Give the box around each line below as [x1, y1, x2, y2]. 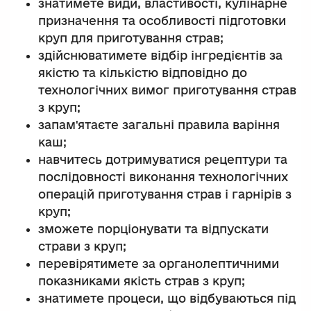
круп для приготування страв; [38, 31, 224, 45]
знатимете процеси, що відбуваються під [38, 292, 296, 305]
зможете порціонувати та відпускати [38, 222, 269, 236]
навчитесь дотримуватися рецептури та [38, 153, 287, 167]
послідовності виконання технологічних [38, 170, 288, 184]
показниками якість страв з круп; [38, 274, 245, 288]
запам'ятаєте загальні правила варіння [38, 118, 280, 132]
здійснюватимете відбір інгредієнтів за [38, 49, 283, 62]
